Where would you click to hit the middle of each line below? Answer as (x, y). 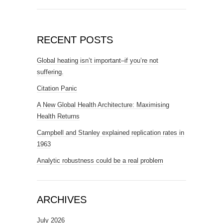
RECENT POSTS (75, 40)
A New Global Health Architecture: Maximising (103, 105)
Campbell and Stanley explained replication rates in (111, 133)
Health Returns (58, 116)
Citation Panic (57, 89)
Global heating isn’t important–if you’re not (98, 61)
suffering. (50, 72)
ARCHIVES (62, 200)
